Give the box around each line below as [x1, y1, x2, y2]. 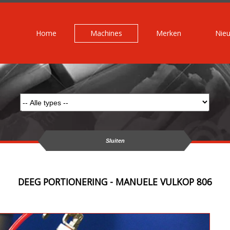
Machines [90, 28, 123, 38]
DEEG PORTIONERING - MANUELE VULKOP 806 [18, 175, 212, 188]
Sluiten [105, 138, 125, 144]
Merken [156, 28, 182, 38]
